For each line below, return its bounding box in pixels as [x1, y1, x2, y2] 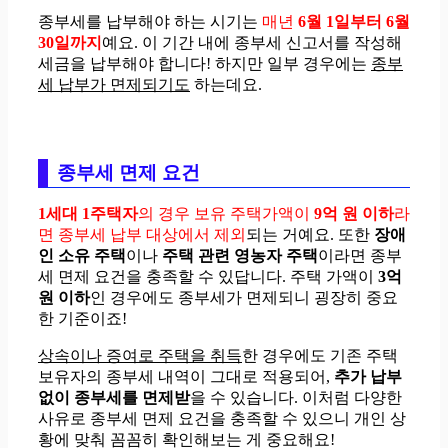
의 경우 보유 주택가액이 [138, 204, 314, 222]
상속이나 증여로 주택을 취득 [38, 346, 242, 364]
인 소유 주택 [38, 246, 126, 264]
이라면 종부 [318, 246, 402, 264]
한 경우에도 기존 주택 [242, 346, 398, 364]
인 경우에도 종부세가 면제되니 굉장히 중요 [90, 288, 398, 306]
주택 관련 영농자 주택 [162, 246, 318, 264]
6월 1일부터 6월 [298, 12, 410, 30]
